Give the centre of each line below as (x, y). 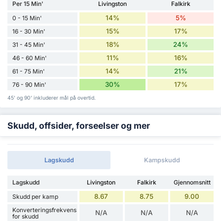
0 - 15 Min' (27, 18)
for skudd (25, 216)
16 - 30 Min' (29, 31)
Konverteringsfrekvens (44, 210)
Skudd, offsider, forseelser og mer (79, 125)
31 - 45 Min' (29, 44)
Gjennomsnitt (192, 182)
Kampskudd (162, 160)
